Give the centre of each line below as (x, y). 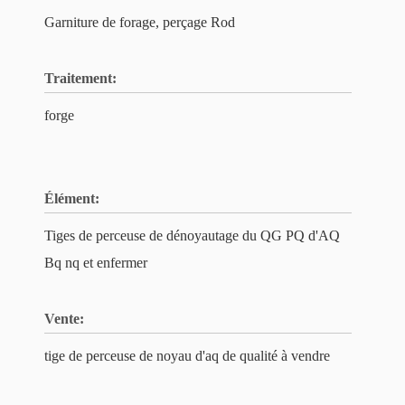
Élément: (72, 198)
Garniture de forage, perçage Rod (140, 22)
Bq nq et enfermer (96, 263)
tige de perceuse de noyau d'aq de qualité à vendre (187, 356)
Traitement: (80, 78)
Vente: (64, 319)
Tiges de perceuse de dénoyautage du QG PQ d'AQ (192, 235)
